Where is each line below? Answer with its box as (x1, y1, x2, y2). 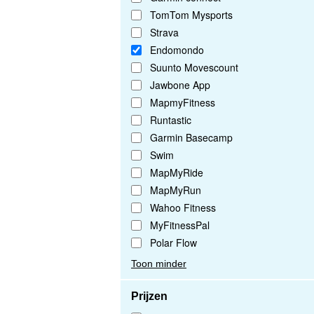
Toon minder (131, 258, 186, 270)
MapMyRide (150, 165, 203, 180)
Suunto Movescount (150, 60, 238, 75)
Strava (150, 25, 179, 40)
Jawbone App (150, 78, 210, 93)
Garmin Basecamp (150, 130, 233, 145)
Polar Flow (150, 235, 197, 250)
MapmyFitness (150, 95, 215, 110)
